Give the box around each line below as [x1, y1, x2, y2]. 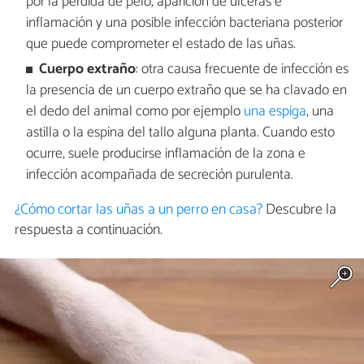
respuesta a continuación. [15, 218, 162, 243]
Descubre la [262, 197, 336, 223]
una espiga [243, 99, 306, 123]
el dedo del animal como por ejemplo [25, 99, 244, 123]
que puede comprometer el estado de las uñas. [25, 32, 296, 57]
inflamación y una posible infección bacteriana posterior [25, 11, 343, 36]
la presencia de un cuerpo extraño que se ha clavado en [25, 78, 347, 102]
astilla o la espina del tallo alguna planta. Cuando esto [25, 120, 335, 145]
